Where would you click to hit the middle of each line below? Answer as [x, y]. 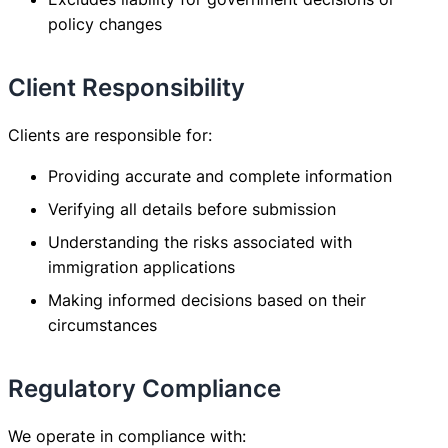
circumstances [102, 324]
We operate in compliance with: [127, 435]
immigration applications [141, 266]
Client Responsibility [126, 87]
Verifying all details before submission [192, 208]
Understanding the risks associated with [200, 241]
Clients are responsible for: [110, 134]
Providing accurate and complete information [220, 175]
